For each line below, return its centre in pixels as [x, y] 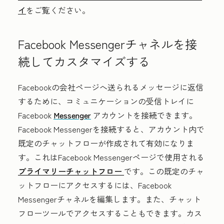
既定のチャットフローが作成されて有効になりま [106, 143]
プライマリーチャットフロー [71, 171]
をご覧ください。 [58, 10]
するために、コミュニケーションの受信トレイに [106, 101]
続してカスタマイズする [84, 61]
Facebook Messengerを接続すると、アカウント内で [111, 129]
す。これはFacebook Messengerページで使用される [111, 157]
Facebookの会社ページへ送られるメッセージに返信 [111, 87]
